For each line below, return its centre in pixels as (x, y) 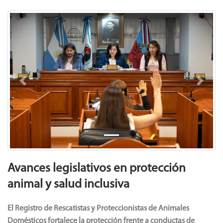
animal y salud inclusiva (68, 184)
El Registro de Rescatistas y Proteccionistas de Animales (98, 208)
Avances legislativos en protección (97, 168)
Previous (37, 86)
